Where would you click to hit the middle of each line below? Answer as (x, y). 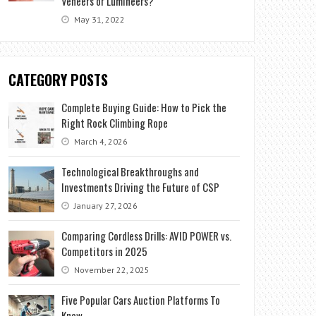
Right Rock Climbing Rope (115, 122)
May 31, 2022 (99, 19)
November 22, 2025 (111, 269)
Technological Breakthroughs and (130, 171)
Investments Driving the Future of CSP (141, 187)
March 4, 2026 (100, 141)
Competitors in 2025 (105, 251)
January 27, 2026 (105, 205)
